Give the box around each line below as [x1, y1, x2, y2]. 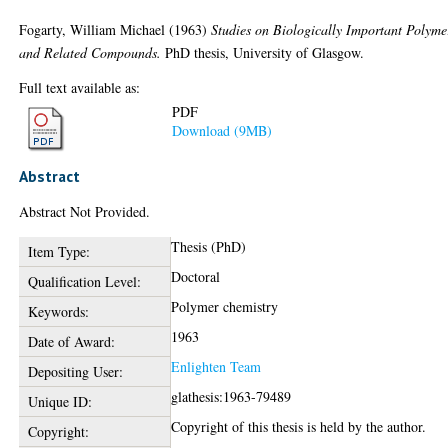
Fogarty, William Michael [19, 19, 166, 39]
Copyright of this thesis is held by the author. [171, 417, 427, 436]
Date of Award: [27, 332, 115, 351]
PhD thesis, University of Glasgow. [161, 42, 365, 62]
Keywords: [27, 302, 89, 321]
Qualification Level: [27, 272, 141, 291]
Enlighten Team [171, 357, 262, 376]
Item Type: [27, 242, 90, 261]
